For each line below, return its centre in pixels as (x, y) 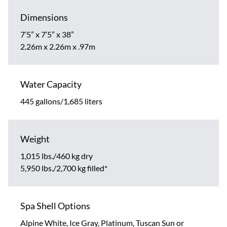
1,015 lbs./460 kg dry (56, 156)
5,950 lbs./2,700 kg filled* (64, 168)
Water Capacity (51, 84)
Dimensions (44, 17)
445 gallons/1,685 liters (61, 101)
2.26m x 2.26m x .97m (58, 46)
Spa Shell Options (55, 205)
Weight (35, 139)
